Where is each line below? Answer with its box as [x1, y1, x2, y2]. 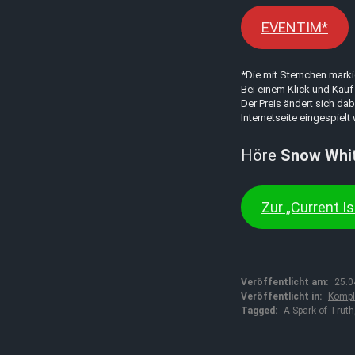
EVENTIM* [261, 19, 328, 36]
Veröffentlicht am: [241, 277, 328, 288]
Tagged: [241, 305, 277, 316]
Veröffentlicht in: [241, 291, 322, 302]
